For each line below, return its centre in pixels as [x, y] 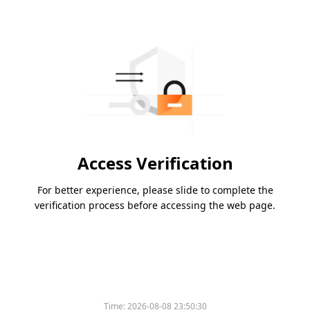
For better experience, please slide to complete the [155, 190]
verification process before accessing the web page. [155, 206]
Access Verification [155, 163]
